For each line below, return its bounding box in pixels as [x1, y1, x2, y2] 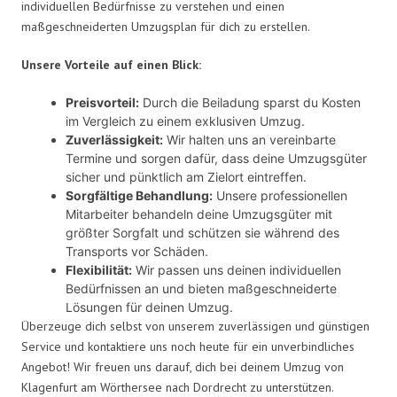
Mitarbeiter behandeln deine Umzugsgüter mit [66, 206, 332, 222]
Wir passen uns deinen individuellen [132, 261, 341, 277]
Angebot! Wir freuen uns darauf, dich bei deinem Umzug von [21, 358, 344, 375]
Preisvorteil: [66, 94, 139, 110]
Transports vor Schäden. [66, 243, 208, 259]
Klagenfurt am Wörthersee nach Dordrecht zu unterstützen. [21, 378, 334, 395]
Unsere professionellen [213, 187, 347, 203]
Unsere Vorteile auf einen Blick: [21, 56, 201, 73]
